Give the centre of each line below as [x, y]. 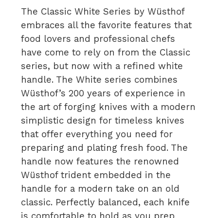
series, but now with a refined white [102, 66]
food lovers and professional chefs [98, 39]
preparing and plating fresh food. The [105, 148]
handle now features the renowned [100, 161]
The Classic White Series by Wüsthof [103, 11]
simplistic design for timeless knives [103, 120]
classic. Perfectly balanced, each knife [106, 202]
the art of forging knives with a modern [109, 107]
